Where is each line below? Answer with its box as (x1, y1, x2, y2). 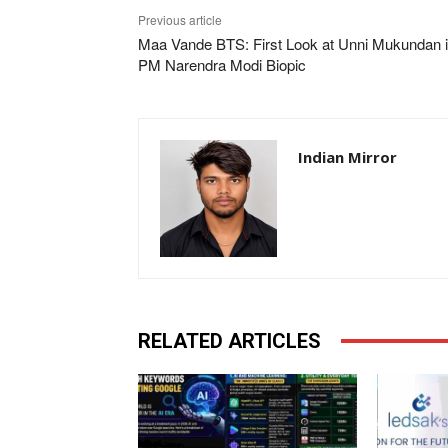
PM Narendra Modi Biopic (138, 53, 306, 75)
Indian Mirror (298, 146, 397, 167)
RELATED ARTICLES (138, 328, 321, 353)
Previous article (138, 10, 222, 28)
